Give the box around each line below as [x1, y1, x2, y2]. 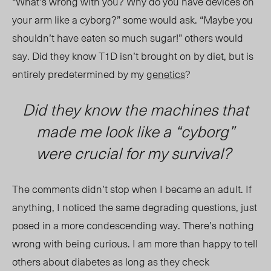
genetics [146, 66, 185, 82]
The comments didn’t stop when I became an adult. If [12, 181, 252, 197]
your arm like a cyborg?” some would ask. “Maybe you [12, 11, 253, 28]
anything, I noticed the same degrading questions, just [12, 199, 257, 215]
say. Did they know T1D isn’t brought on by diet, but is [12, 48, 253, 64]
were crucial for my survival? [36, 141, 235, 165]
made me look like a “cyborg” [36, 119, 235, 143]
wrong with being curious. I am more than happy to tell [12, 235, 258, 252]
